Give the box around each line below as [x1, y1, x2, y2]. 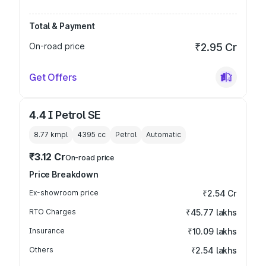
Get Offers [29, 71, 77, 83]
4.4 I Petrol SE [29, 109, 102, 121]
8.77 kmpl [34, 130, 68, 139]
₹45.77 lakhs [185, 207, 237, 217]
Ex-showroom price [29, 188, 99, 197]
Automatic [146, 130, 181, 139]
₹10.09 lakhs [187, 226, 237, 236]
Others [29, 245, 53, 254]
